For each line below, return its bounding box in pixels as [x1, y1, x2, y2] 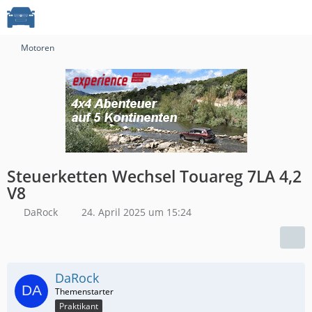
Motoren [21, 42, 54, 54]
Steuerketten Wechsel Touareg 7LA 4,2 [7, 165, 302, 187]
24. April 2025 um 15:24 [81, 205, 192, 219]
